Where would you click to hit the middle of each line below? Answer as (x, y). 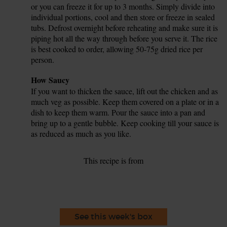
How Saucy (50, 80)
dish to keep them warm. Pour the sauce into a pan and (118, 112)
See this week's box (113, 216)
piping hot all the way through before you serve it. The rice (124, 38)
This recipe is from (113, 160)
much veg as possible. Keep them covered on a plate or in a (125, 101)
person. (43, 59)
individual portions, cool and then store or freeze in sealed (123, 17)
